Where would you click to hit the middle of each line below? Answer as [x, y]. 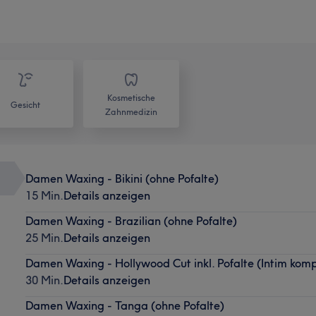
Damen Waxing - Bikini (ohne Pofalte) [122, 178]
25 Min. [44, 237]
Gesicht [25, 104]
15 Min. [44, 195]
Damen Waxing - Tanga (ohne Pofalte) [124, 305]
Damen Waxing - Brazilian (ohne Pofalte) [131, 220]
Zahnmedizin [131, 111]
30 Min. [44, 280]
